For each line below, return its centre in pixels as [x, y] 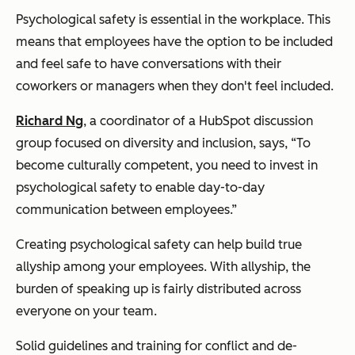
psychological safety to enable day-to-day [140, 188]
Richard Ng [50, 121]
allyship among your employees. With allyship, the [163, 267]
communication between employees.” [126, 210]
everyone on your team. [86, 311]
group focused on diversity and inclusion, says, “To [163, 143]
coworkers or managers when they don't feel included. [175, 86]
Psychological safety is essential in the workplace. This [173, 20]
